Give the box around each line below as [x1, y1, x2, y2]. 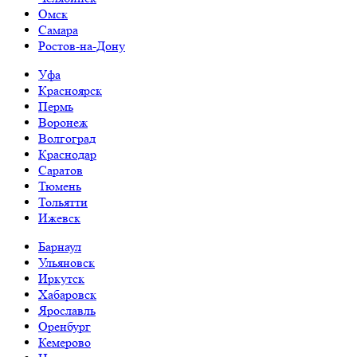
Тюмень [38, 178, 81, 194]
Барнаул [38, 238, 81, 254]
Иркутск [38, 270, 84, 286]
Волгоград [38, 130, 96, 146]
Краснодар [38, 146, 96, 162]
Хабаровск [38, 286, 96, 302]
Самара [38, 22, 78, 37]
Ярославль [38, 302, 96, 318]
